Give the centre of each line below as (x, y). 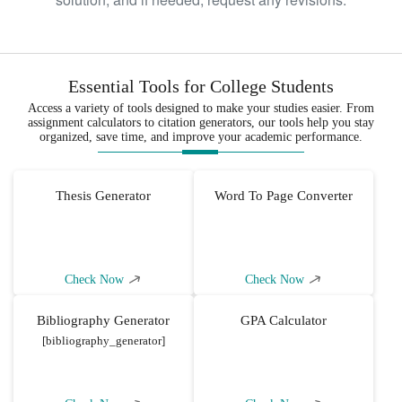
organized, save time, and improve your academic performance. (201, 136)
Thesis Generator (104, 195)
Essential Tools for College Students (201, 86)
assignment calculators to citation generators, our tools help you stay (201, 122)
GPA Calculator (283, 320)
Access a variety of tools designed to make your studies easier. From (201, 108)
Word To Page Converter (283, 195)
